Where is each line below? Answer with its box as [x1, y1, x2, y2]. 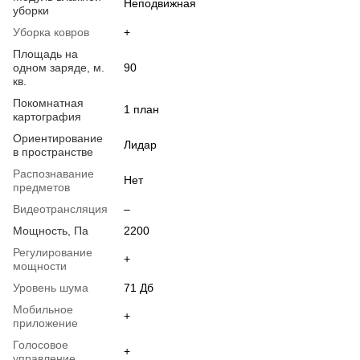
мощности [13, 259, 67, 272]
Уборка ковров [13, 25, 89, 39]
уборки [13, 3, 49, 17]
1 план [124, 102, 159, 116]
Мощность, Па [13, 223, 88, 237]
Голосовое [13, 337, 68, 351]
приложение [13, 316, 78, 329]
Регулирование [13, 245, 92, 259]
